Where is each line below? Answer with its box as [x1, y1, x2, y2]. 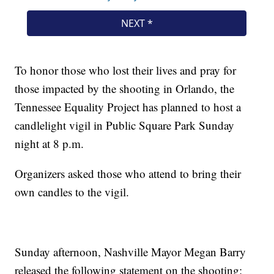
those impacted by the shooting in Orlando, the [15, 81, 235, 97]
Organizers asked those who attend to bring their [15, 166, 242, 182]
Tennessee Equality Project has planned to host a [15, 99, 242, 115]
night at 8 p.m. [15, 136, 84, 152]
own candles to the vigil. [15, 184, 130, 200]
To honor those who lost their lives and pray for [15, 62, 237, 78]
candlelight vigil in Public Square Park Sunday [15, 117, 235, 133]
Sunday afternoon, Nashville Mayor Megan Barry [15, 244, 246, 260]
